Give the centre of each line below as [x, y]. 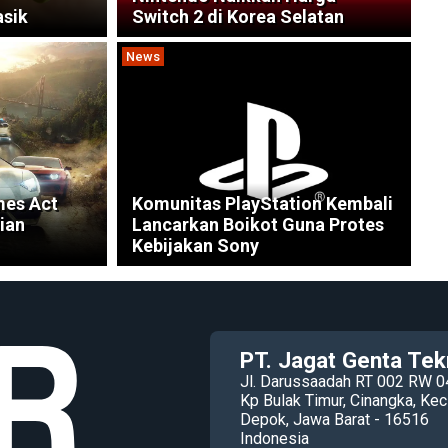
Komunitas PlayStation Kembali [262, 203]
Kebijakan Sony [195, 245]
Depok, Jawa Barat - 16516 [335, 419]
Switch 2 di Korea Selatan [237, 16]
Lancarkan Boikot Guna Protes [257, 224]
